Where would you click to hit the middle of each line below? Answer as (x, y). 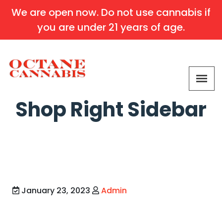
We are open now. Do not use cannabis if (111, 12)
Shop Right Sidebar (111, 109)
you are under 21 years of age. (111, 27)
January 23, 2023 (56, 190)
